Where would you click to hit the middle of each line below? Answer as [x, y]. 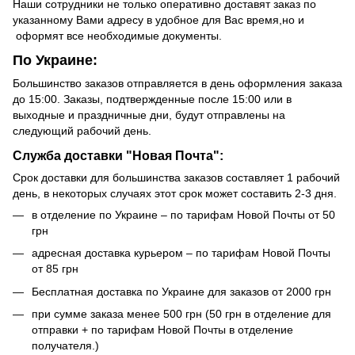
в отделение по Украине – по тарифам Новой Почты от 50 [183, 214]
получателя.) [65, 346]
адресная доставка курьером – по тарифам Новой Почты [181, 253]
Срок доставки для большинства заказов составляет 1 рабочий [176, 177]
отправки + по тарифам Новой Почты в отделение [162, 330]
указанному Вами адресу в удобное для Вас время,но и [158, 19]
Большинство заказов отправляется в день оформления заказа [177, 84]
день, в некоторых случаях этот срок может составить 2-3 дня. [175, 193]
